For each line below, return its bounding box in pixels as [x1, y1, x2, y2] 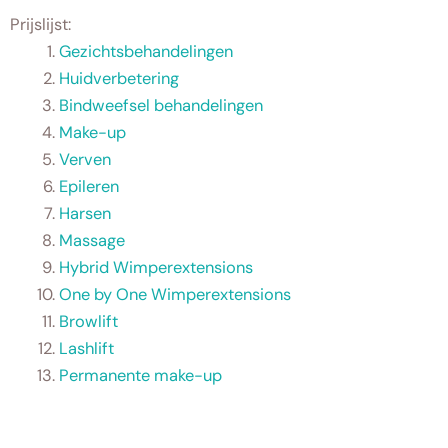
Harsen [59, 203, 112, 224]
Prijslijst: [10, 14, 71, 35]
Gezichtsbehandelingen [59, 41, 234, 62]
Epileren [59, 176, 120, 197]
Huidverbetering [59, 68, 180, 89]
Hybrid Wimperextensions [59, 257, 254, 278]
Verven [59, 149, 112, 170]
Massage [59, 230, 126, 251]
